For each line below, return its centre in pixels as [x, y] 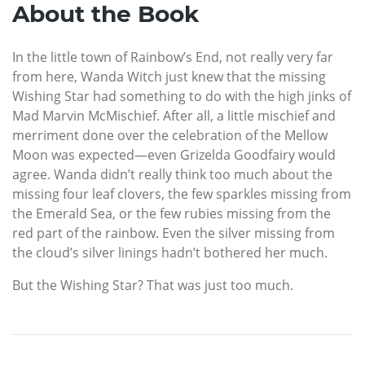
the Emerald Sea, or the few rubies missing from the [172, 214]
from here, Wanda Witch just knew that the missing [169, 77]
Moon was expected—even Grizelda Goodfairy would [174, 155]
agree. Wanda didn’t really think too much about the [172, 175]
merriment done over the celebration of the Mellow [170, 136]
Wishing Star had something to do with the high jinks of [182, 97]
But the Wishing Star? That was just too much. [153, 286]
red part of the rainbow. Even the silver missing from [174, 233]
